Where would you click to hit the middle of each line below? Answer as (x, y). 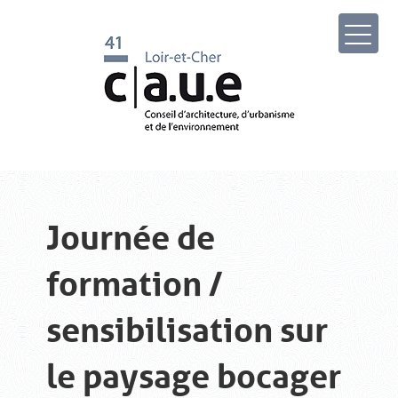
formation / (135, 284)
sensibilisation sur (187, 330)
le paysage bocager (194, 376)
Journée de (131, 238)
